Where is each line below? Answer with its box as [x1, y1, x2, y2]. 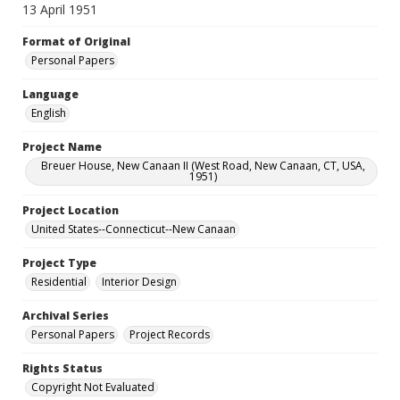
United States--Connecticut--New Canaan [31, 221, 236, 237]
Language [22, 87, 79, 102]
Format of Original [22, 34, 130, 49]
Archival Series [22, 308, 109, 323]
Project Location [22, 203, 119, 218]
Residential [31, 274, 87, 289]
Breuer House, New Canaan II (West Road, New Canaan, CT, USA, [40, 158, 365, 173]
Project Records [129, 327, 210, 342]
